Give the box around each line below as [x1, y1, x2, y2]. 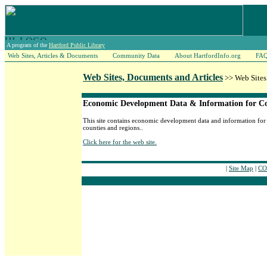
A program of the [7, 42, 49, 48]
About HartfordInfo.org [175, 52, 241, 59]
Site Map [229, 164, 253, 172]
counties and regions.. [83, 124, 143, 131]
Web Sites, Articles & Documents [8, 52, 98, 59]
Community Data [113, 52, 160, 59]
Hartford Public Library [49, 42, 105, 48]
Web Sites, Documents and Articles [83, 72, 223, 82]
